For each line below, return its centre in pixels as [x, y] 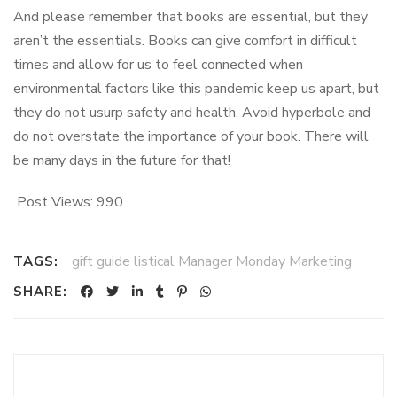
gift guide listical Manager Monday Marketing [212, 261]
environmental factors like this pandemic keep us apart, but [196, 88]
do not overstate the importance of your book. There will [191, 136]
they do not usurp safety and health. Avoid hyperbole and [192, 112]
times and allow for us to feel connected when [158, 64]
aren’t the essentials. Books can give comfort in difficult [185, 40]
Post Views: [55, 202]
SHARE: [40, 291]
